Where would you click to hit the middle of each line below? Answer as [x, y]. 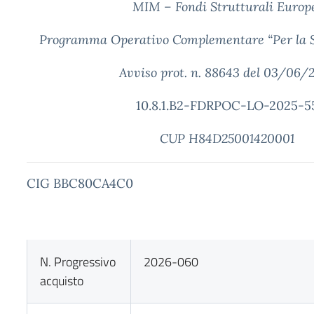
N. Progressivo [78, 262]
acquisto [62, 281]
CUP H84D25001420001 [227, 138]
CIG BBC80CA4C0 [80, 183]
